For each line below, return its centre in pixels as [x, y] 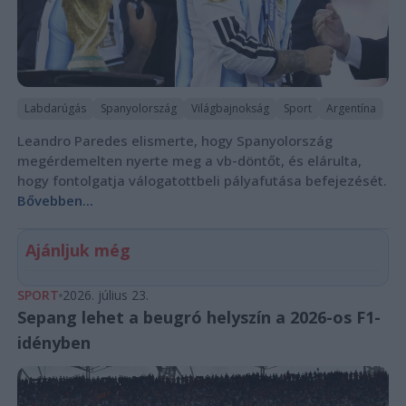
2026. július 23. [105, 295]
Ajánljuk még [77, 250]
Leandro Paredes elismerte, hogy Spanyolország [174, 140]
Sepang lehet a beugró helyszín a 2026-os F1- [198, 317]
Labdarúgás [55, 108]
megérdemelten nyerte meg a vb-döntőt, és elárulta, [189, 160]
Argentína [351, 108]
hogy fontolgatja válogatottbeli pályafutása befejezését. [202, 180]
